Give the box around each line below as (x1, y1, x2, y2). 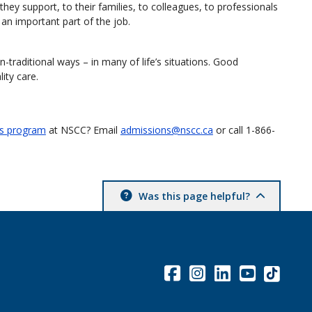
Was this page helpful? (136, 189, 253, 203)
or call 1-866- (212, 123, 275, 136)
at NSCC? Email (45, 123, 120, 136)
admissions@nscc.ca (120, 123, 213, 136)
